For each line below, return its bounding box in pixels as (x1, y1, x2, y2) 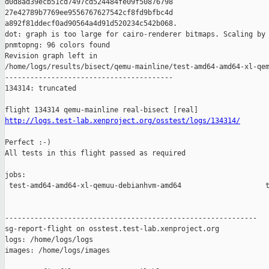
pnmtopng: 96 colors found (5, 41, 110, 50)
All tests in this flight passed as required (5, 149, 186, 158)
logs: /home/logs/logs (5, 235, 93, 244)
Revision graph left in (5, 52, 101, 61)
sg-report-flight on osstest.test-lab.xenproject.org (5, 225, 219, 234)
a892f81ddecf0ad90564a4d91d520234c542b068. (5, 19, 177, 28)
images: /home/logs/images (5, 246, 110, 255)
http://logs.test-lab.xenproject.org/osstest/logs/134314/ (5, 116, 240, 125)
